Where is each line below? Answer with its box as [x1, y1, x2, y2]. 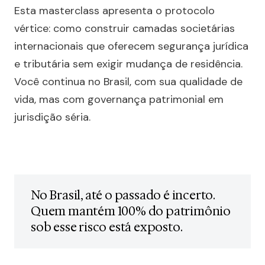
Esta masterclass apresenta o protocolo [14, 4, 215, 18]
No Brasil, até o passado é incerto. [31, 188, 215, 203]
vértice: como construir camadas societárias [14, 21, 235, 35]
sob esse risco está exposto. [31, 219, 183, 235]
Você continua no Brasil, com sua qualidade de [14, 75, 243, 89]
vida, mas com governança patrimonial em [14, 92, 224, 106]
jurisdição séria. [14, 110, 91, 124]
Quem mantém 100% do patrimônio [31, 203, 231, 219]
